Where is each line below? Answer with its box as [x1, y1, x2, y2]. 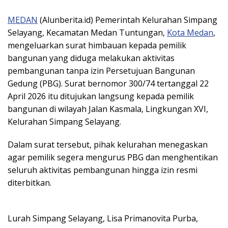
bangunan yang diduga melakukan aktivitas [8, 52, 175, 64]
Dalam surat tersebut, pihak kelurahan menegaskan [8, 139, 208, 151]
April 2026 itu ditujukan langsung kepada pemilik [8, 91, 194, 102]
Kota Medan [167, 27, 213, 39]
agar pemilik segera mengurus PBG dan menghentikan [8, 152, 218, 163]
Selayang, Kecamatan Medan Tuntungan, [8, 27, 167, 39]
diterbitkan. [8, 177, 51, 189]
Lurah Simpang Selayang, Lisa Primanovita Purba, [8, 213, 198, 224]
